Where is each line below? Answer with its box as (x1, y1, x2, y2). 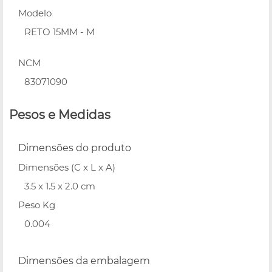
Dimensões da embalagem (18, 254, 150, 267)
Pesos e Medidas (9, 107, 110, 122)
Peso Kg (18, 199, 55, 211)
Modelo (18, 7, 52, 19)
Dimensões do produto (18, 141, 131, 154)
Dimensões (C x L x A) (18, 161, 115, 173)
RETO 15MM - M (24, 25, 95, 38)
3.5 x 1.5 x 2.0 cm (24, 180, 95, 192)
